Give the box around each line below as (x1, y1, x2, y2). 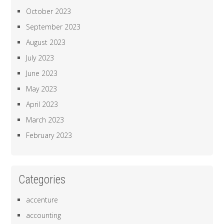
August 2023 (26, 37, 66, 47)
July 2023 (26, 53, 54, 63)
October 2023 (26, 6, 71, 16)
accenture (26, 195, 58, 205)
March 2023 (26, 115, 64, 125)
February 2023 (26, 130, 72, 140)
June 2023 (26, 68, 58, 78)
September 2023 (26, 22, 81, 32)
